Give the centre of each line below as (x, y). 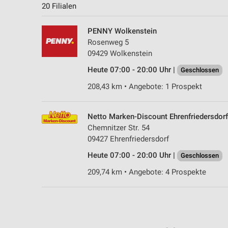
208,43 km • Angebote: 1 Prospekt (145, 87)
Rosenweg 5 (108, 42)
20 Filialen (59, 6)
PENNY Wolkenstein (122, 31)
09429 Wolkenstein (120, 54)
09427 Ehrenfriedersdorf (128, 139)
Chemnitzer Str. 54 (119, 128)
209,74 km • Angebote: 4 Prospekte (147, 172)
